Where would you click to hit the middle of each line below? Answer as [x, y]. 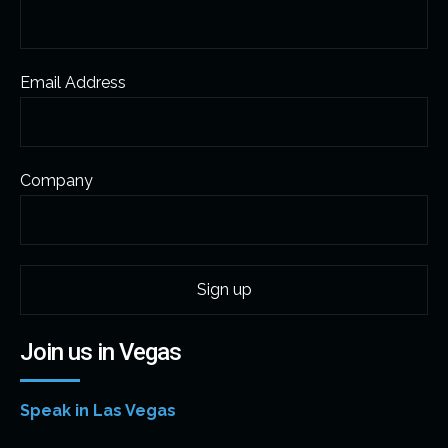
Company [56, 180]
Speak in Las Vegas [98, 410]
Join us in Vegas [100, 351]
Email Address [73, 82]
